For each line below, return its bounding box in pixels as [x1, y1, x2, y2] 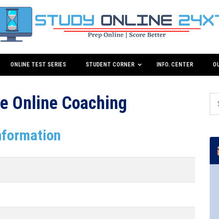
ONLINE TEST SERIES [10, 61, 66, 68]
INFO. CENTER [156, 61, 193, 68]
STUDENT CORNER [86, 61, 134, 68]
